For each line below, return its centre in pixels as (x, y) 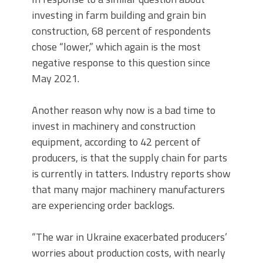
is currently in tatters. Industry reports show (131, 173)
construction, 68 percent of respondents (121, 31)
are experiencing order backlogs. (103, 205)
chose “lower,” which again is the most (116, 46)
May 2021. (55, 78)
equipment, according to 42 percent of (116, 141)
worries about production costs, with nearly (129, 252)
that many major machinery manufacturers (128, 189)
